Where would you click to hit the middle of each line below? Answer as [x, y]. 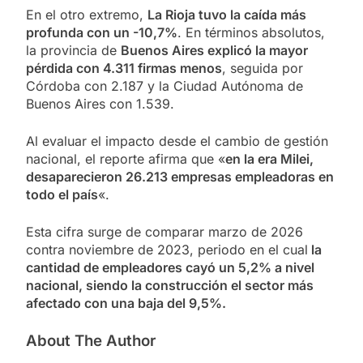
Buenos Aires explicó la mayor [214, 51]
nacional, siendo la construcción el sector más [170, 286]
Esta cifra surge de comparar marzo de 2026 [164, 232]
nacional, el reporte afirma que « [126, 159]
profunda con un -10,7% [102, 33]
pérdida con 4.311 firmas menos [124, 68]
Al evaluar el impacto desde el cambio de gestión [177, 141]
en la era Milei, [269, 159]
